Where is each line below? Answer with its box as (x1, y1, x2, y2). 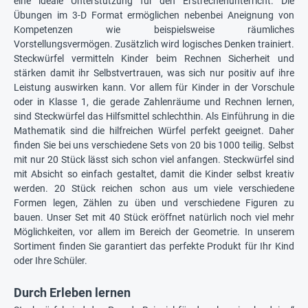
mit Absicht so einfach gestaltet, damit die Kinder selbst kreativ (14, 168, 294, 179)
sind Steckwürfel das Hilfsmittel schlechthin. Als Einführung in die (14, 110, 294, 122)
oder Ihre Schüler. (14, 254, 87, 266)
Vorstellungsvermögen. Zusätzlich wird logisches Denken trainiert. (14, 38, 294, 49)
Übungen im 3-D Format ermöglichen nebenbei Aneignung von (14, 9, 294, 21)
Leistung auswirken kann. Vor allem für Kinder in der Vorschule (14, 81, 294, 93)
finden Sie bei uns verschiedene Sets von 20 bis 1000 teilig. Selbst (14, 139, 294, 151)
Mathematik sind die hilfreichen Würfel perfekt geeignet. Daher (14, 124, 294, 136)
